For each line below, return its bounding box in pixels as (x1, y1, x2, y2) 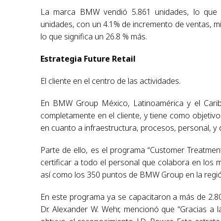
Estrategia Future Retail (40, 53, 136, 64)
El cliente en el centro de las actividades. (40, 75, 181, 86)
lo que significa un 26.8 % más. (40, 31, 147, 42)
